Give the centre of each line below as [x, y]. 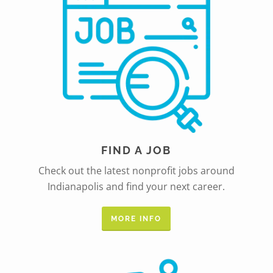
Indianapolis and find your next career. [136, 187]
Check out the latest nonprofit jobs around [136, 171]
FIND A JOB [136, 151]
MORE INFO [136, 219]
